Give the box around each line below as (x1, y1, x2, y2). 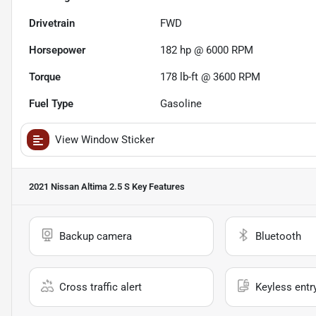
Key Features (130, 181, 185, 193)
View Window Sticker (55, 133, 154, 147)
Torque (29, 71, 61, 84)
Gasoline (160, 97, 202, 111)
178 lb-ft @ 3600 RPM (160, 71, 261, 84)
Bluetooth (255, 230, 301, 243)
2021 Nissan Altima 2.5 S (29, 181, 130, 193)
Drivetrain (29, 17, 75, 30)
